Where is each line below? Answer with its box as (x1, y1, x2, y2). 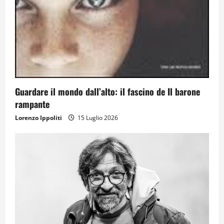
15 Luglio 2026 (76, 113, 118, 122)
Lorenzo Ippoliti (15, 113, 62, 122)
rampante (15, 97, 49, 111)
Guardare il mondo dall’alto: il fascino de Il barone (15, 85, 200, 98)
